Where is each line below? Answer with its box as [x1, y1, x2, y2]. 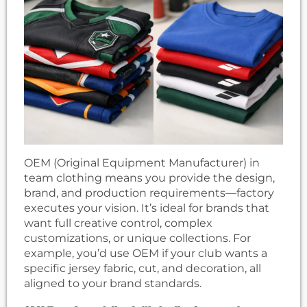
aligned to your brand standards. [24, 277, 201, 291]
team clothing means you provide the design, [24, 171, 275, 185]
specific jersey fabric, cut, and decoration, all [24, 262, 261, 275]
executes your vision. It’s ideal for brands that [24, 201, 269, 215]
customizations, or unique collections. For [24, 232, 251, 245]
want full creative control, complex [24, 217, 212, 230]
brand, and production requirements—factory [24, 186, 274, 200]
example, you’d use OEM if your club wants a [24, 247, 267, 260]
